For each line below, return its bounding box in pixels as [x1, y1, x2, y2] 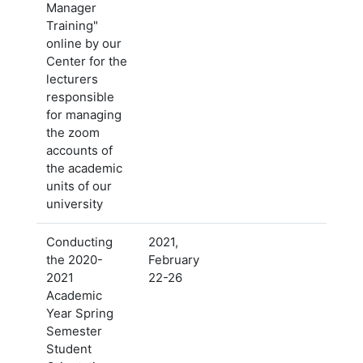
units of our [46, 178, 112, 194]
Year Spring [46, 305, 113, 321]
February [148, 252, 199, 267]
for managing [46, 107, 122, 122]
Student [46, 341, 92, 357]
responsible [46, 89, 114, 105]
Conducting [46, 234, 113, 250]
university [46, 196, 103, 211]
